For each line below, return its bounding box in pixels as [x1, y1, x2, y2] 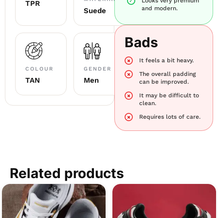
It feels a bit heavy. [139, 57, 194, 64]
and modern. [142, 5, 178, 12]
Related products [10, 165, 124, 182]
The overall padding [139, 71, 196, 78]
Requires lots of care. [139, 113, 201, 121]
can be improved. [139, 78, 189, 86]
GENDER [84, 66, 111, 73]
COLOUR [25, 66, 54, 73]
